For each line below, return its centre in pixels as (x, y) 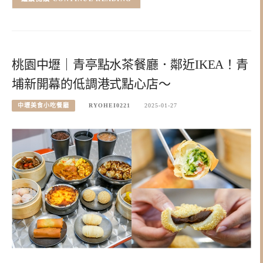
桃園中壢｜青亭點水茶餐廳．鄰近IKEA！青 (130, 64)
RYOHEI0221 (110, 106)
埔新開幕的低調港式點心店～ (91, 84)
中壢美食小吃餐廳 (43, 106)
